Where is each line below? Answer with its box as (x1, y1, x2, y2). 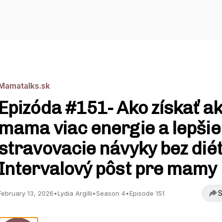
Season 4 (96, 189, 125, 197)
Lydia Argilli (57, 189, 92, 197)
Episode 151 (129, 189, 165, 197)
